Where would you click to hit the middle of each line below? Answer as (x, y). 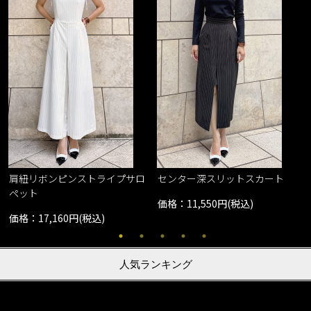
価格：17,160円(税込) (57, 218)
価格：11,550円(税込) (206, 204)
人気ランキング (155, 264)
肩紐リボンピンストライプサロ (77, 179)
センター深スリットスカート (221, 179)
